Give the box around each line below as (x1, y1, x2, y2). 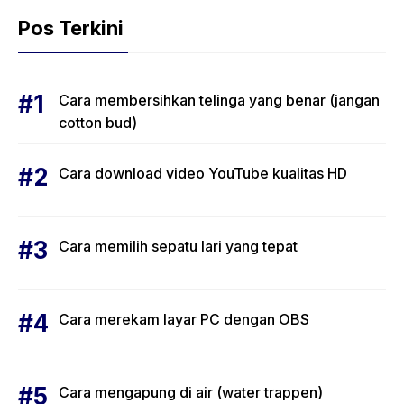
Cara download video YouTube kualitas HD (59, 164, 347, 183)
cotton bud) (59, 114, 137, 133)
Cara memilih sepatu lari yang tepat (59, 237, 298, 256)
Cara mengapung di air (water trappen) (59, 383, 323, 402)
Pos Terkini (18, 16, 124, 41)
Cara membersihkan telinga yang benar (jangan (59, 91, 380, 110)
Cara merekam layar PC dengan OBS (59, 310, 309, 329)
